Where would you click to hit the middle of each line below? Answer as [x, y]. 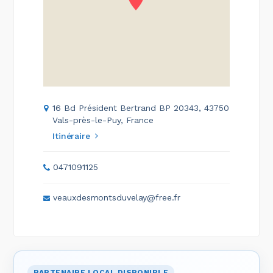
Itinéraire [71, 136]
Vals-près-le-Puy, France [103, 120]
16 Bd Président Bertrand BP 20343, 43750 [141, 108]
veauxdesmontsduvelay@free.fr [117, 197]
